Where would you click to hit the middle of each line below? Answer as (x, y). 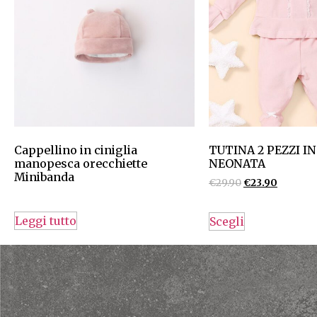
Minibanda (44, 177)
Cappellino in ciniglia (76, 150)
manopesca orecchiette (81, 163)
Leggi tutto (46, 221)
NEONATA (237, 163)
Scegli (227, 222)
